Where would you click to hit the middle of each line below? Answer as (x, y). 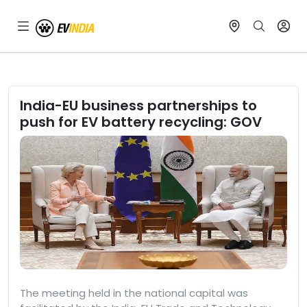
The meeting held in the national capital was (134, 293)
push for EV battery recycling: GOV (141, 122)
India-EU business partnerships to (138, 106)
